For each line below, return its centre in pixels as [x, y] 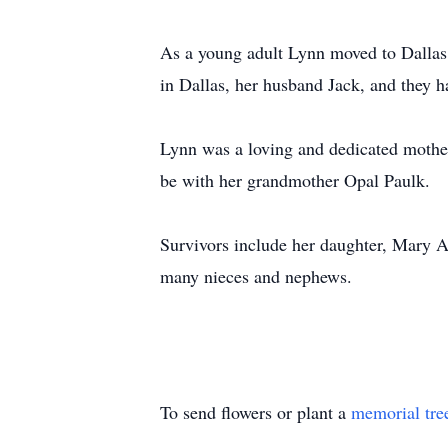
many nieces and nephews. [256, 276]
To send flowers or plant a [255, 412]
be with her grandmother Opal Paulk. [295, 180]
